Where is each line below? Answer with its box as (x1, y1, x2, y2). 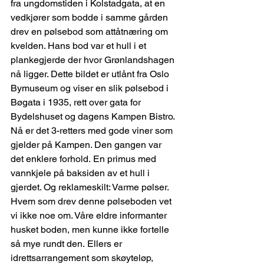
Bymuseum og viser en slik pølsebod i (11, 82, 171, 94)
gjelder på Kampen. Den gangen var (11, 139, 164, 151)
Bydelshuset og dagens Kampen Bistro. (11, 111, 177, 123)
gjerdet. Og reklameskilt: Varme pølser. (11, 181, 171, 193)
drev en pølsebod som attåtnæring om (11, 26, 170, 38)
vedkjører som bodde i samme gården (11, 12, 170, 24)
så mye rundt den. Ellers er (11, 238, 124, 250)
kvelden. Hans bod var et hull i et (11, 40, 148, 52)
